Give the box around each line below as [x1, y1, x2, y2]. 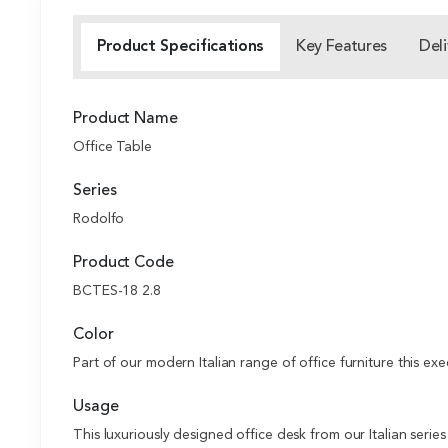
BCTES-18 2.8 [73, 284, 161, 299]
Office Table [73, 140, 152, 155]
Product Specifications [97, 39, 264, 56]
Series [73, 183, 117, 200]
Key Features [295, 39, 388, 56]
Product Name [73, 111, 178, 128]
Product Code [73, 255, 174, 272]
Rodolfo [73, 212, 125, 227]
